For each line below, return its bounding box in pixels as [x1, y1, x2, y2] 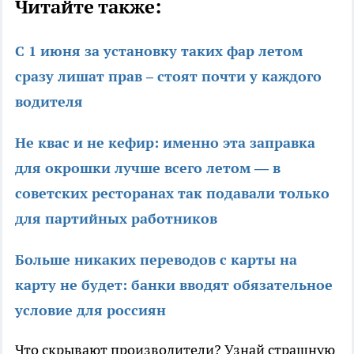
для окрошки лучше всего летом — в [15, 158, 281, 177]
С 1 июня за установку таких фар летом [15, 41, 303, 60]
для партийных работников [15, 209, 217, 228]
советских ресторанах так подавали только [15, 183, 330, 202]
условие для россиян [15, 300, 166, 319]
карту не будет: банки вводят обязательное [15, 275, 333, 294]
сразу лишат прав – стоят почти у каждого [15, 66, 322, 85]
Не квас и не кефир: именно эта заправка [15, 133, 315, 152]
